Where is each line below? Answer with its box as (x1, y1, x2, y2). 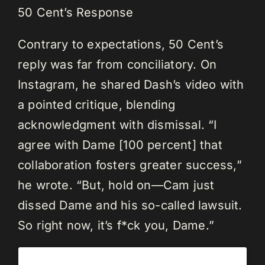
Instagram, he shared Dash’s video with (18, 77, 244, 92)
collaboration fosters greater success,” (18, 157, 242, 172)
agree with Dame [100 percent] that (18, 137, 222, 152)
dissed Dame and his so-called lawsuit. (18, 198, 243, 212)
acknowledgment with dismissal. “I (18, 117, 217, 132)
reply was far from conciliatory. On (18, 57, 217, 72)
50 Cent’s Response (18, 5, 134, 20)
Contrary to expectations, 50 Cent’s (18, 37, 224, 51)
